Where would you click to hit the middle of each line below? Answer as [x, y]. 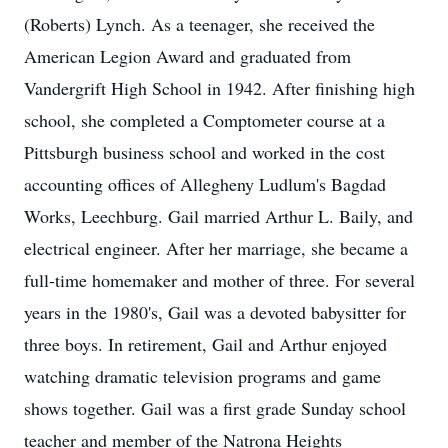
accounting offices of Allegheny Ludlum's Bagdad [205, 184]
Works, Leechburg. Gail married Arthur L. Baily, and [218, 216]
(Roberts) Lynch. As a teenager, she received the [199, 24]
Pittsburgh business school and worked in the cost [204, 152]
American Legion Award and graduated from [187, 56]
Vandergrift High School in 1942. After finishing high [219, 88]
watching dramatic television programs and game [202, 376]
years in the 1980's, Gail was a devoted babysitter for [215, 312]
